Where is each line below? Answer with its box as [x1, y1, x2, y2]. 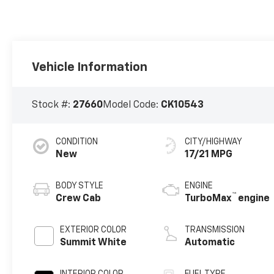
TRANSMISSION [185, 225, 245, 234]
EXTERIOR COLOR [60, 225, 127, 234]
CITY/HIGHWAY [185, 137, 243, 146]
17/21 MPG [185, 149, 233, 160]
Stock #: [32, 100, 73, 110]
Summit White [60, 237, 127, 248]
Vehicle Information [32, 61, 148, 74]
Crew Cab [56, 193, 102, 204]
